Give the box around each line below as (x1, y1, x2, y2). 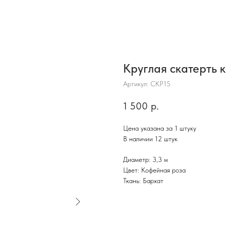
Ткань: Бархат (123, 177, 163, 185)
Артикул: (123, 80, 150, 88)
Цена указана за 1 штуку (123, 124, 196, 133)
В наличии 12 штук (123, 135, 178, 143)
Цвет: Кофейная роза (123, 166, 186, 175)
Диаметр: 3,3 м (123, 155, 168, 164)
